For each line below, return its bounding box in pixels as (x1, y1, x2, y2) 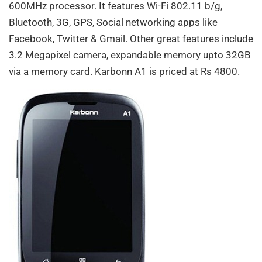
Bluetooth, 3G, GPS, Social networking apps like (9, 16, 218, 29)
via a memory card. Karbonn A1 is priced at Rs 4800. (9, 65, 240, 78)
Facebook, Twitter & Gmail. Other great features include (9, 33, 253, 45)
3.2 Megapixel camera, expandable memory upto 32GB (9, 49, 251, 61)
